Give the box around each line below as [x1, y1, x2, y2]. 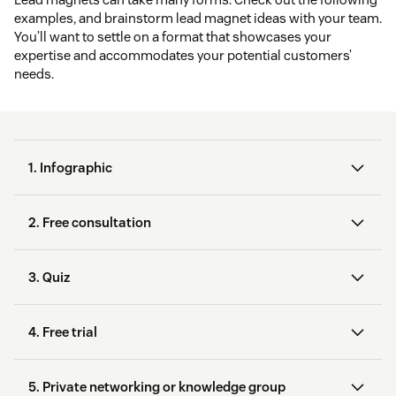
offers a [281, 320, 330, 338]
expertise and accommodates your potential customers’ [14, 47, 352, 65]
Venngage [214, 358, 276, 376]
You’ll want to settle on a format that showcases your [14, 28, 331, 46]
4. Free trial [28, 324, 97, 341]
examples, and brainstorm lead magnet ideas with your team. [14, 10, 382, 27]
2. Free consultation [28, 214, 151, 232]
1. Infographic [28, 159, 112, 177]
